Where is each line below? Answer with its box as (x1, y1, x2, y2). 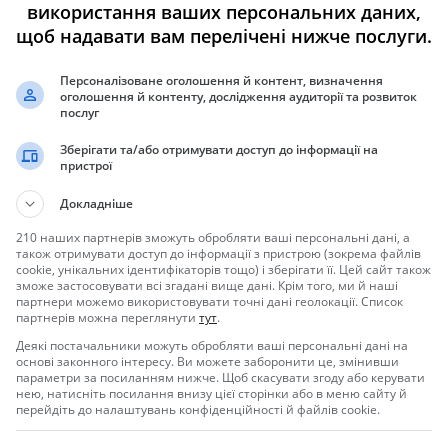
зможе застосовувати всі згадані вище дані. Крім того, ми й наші (16, 277, 398, 294)
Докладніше (60, 195, 133, 212)
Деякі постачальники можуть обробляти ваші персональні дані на (16, 337, 408, 354)
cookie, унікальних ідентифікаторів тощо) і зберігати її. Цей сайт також (16, 261, 431, 278)
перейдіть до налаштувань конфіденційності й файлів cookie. (16, 401, 380, 418)
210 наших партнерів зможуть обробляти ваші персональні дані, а (16, 229, 410, 246)
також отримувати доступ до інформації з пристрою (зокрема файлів (16, 245, 421, 262)
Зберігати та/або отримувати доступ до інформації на (60, 141, 378, 158)
